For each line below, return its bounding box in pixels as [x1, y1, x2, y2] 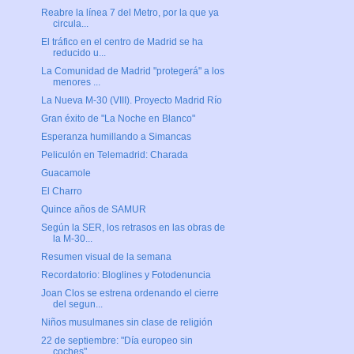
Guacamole [40, 168, 91, 179]
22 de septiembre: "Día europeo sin [40, 335, 193, 347]
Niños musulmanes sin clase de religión [40, 317, 213, 329]
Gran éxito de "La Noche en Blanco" [40, 113, 195, 125]
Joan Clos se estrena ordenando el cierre [40, 288, 219, 299]
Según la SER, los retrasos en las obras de [40, 222, 225, 234]
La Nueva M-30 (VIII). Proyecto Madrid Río [40, 95, 222, 107]
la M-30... [52, 233, 92, 245]
